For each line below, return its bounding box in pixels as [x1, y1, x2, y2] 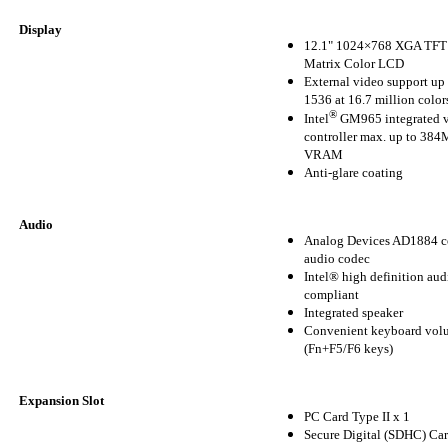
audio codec [304, 251, 370, 267]
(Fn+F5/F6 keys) [304, 341, 393, 357]
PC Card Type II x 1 [304, 409, 410, 425]
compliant [304, 287, 359, 303]
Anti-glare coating [304, 165, 403, 181]
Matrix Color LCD [304, 56, 404, 72]
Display [19, 22, 62, 38]
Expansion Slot [19, 393, 104, 409]
